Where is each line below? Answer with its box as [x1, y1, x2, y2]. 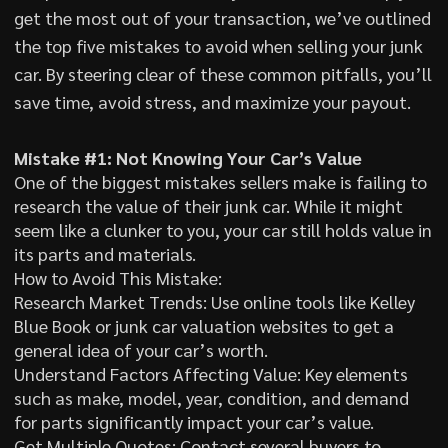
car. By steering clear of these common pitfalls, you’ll [13, 61, 432, 85]
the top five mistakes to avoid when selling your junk [13, 33, 423, 57]
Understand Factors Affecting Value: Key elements [13, 361, 408, 385]
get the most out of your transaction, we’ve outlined [13, 5, 431, 29]
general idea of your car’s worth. [13, 337, 268, 361]
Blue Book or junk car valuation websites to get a [13, 313, 394, 337]
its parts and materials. [13, 241, 196, 265]
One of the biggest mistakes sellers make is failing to [13, 169, 427, 193]
